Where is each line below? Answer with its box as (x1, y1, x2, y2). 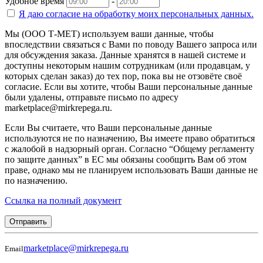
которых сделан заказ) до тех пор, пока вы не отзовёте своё (5, 71, 242, 82)
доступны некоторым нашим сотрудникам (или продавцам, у (5, 60, 250, 71)
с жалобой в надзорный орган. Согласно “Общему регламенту (5, 144, 254, 154)
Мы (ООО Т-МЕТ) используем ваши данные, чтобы (5, 29, 214, 39)
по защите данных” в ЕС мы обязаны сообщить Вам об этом (5, 154, 247, 165)
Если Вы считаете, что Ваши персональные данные (5, 123, 212, 133)
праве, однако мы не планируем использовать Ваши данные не (5, 165, 258, 176)
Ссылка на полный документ (5, 195, 122, 206)
